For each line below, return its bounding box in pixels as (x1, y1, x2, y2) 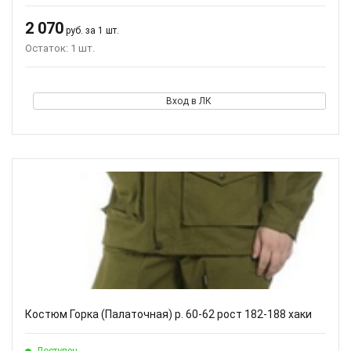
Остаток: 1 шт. (25, 42, 95, 54)
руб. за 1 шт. (63, 25, 119, 36)
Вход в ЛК (165, 96, 212, 107)
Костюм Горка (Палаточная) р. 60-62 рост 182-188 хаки (25, 308, 312, 320)
